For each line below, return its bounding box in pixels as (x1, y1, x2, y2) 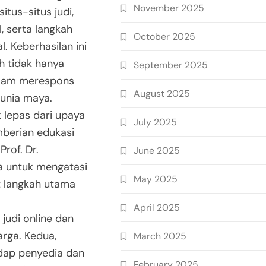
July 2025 (134, 116, 177, 128)
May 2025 (134, 173, 178, 185)
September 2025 (134, 59, 208, 71)
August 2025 (134, 87, 190, 100)
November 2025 (134, 2, 204, 14)
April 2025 (134, 201, 180, 214)
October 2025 (134, 30, 195, 43)
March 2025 (134, 230, 186, 242)
